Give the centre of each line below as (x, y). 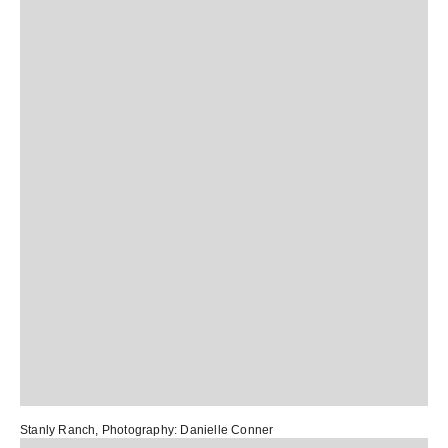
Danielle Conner (227, 430)
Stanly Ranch (58, 430)
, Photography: (138, 430)
